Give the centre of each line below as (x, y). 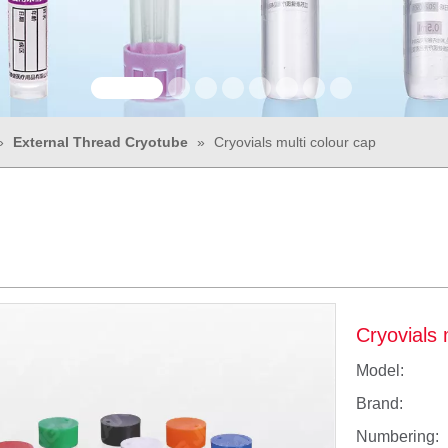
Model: (380, 370)
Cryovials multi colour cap (295, 142)
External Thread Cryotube (100, 142)
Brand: (379, 403)
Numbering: (397, 436)
